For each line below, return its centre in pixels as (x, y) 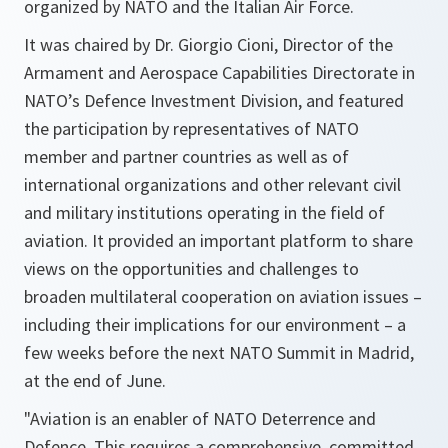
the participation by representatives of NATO (191, 129)
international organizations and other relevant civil (212, 185)
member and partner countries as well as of (186, 157)
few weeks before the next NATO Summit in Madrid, (219, 353)
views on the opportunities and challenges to (191, 269)
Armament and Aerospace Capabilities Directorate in (219, 73)
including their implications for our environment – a (215, 325)
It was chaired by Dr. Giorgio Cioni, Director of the (208, 45)
